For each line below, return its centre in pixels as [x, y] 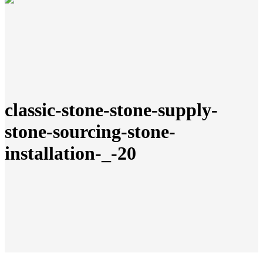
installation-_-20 [70, 154]
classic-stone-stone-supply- [111, 110]
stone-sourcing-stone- [90, 132]
